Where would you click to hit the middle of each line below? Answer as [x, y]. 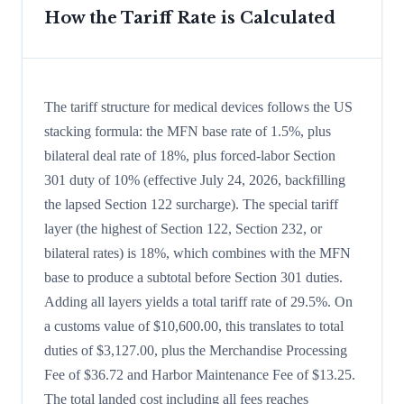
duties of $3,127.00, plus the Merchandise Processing [196, 351]
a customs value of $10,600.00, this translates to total [194, 326]
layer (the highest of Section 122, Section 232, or [183, 229]
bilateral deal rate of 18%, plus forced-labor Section [190, 156]
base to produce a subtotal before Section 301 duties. [193, 278]
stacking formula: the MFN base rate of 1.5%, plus [188, 132]
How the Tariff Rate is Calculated [190, 18]
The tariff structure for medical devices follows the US [198, 107]
